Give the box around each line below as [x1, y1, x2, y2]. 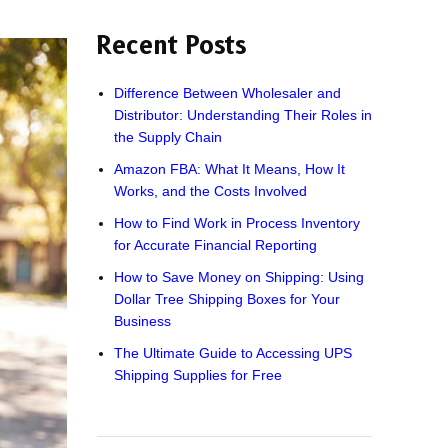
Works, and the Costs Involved [113, 183, 307, 199]
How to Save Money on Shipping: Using [113, 269, 364, 285]
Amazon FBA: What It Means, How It [113, 161, 345, 177]
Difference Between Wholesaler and [113, 85, 341, 101]
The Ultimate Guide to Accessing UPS [113, 345, 352, 361]
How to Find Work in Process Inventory [113, 215, 360, 231]
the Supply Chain [113, 129, 222, 145]
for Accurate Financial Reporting [113, 237, 317, 253]
